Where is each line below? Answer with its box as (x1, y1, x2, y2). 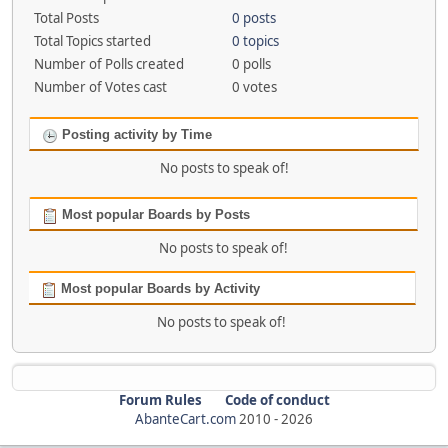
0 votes (231, 78, 277, 97)
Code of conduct (224, 391, 330, 410)
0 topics (231, 32, 279, 51)
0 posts (231, 9, 276, 28)
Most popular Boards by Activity (56, 281, 260, 297)
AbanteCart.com (135, 410, 236, 429)
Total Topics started (34, 32, 151, 51)
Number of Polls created (34, 55, 184, 74)
